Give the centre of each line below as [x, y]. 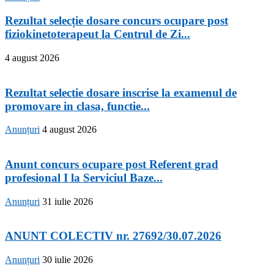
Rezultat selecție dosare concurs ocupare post [117, 21]
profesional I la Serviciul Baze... [84, 177]
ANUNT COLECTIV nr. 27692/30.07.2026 [113, 236]
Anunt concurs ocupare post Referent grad [112, 164]
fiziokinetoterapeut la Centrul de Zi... [98, 34]
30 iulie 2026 [68, 260]
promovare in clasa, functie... [77, 106]
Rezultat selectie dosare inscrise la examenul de [121, 92]
